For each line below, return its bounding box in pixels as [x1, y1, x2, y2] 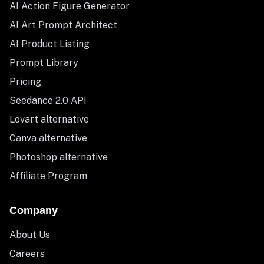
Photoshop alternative [9, 151, 108, 163]
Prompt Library [9, 57, 78, 68]
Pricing [9, 76, 41, 87]
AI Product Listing [9, 38, 90, 49]
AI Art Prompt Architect [9, 19, 117, 31]
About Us [9, 229, 50, 240]
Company [9, 204, 58, 216]
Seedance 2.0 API [9, 95, 87, 106]
